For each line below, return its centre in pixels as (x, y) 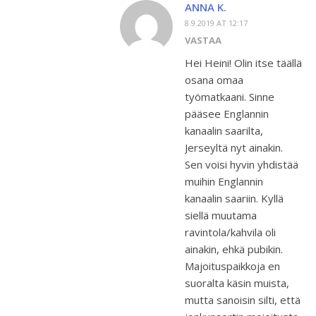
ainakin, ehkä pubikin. (234, 249)
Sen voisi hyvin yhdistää (242, 164)
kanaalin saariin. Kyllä (234, 198)
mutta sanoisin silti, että (243, 299)
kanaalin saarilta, (224, 130)
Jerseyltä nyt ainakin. (234, 147)
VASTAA (203, 40)
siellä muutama (221, 215)
